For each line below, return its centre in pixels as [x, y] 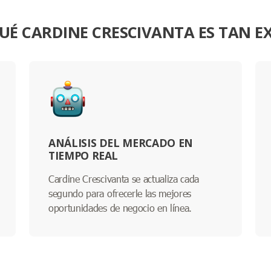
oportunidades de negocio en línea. [120, 207]
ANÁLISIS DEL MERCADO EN [121, 142]
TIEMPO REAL [83, 155]
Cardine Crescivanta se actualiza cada [124, 178]
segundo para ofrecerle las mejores [120, 193]
